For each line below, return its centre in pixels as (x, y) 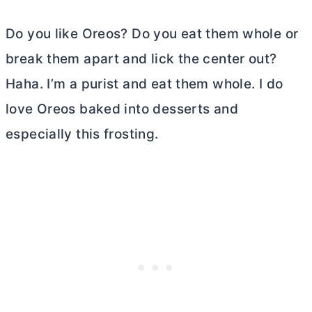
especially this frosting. (82, 134)
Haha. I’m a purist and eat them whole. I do (145, 84)
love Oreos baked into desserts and (122, 109)
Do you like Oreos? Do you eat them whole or (152, 34)
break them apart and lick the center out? (141, 59)
